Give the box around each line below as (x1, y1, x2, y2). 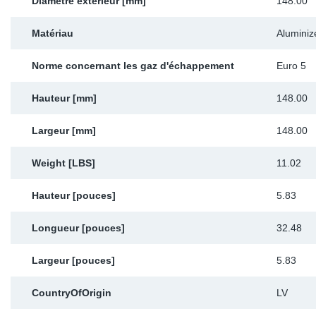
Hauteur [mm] (32, 92, 97, 104)
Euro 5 (276, 60, 306, 71)
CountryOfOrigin (32, 287, 111, 298)
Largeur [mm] (32, 125, 96, 136)
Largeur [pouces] (32, 255, 115, 266)
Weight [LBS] (32, 157, 95, 169)
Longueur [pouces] (32, 222, 125, 233)
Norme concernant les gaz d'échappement (32, 60, 234, 71)
